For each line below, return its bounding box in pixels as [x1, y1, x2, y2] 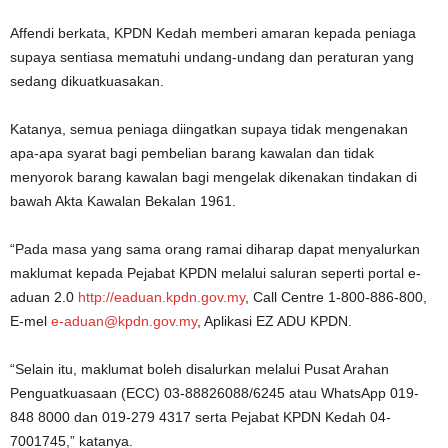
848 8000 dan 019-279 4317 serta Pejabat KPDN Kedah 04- [10, 409, 391, 426]
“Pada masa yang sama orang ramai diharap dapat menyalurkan [10, 241, 420, 258]
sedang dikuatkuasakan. [10, 73, 164, 90]
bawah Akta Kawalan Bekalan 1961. [10, 193, 236, 210]
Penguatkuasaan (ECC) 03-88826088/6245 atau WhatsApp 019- [10, 385, 419, 402]
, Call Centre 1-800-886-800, [245, 289, 427, 306]
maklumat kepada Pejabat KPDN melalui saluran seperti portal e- [10, 265, 421, 282]
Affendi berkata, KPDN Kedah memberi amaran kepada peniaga [10, 25, 416, 42]
